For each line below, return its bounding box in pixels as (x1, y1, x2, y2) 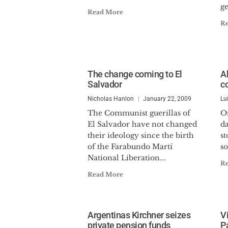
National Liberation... (88, 153, 166, 162)
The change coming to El (88, 69, 182, 79)
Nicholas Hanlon (88, 95, 134, 102)
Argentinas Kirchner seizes (88, 210, 190, 220)
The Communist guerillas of (88, 108, 190, 118)
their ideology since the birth (88, 131, 194, 140)
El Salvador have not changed (88, 120, 197, 129)
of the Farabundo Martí (88, 142, 173, 151)
